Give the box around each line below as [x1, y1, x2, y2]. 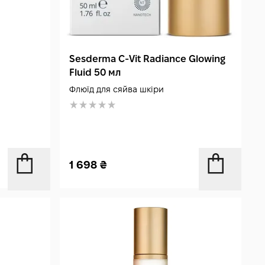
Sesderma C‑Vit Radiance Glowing [69, 54, 226, 64]
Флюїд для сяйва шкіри [69, 85, 164, 95]
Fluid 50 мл [69, 67, 121, 78]
